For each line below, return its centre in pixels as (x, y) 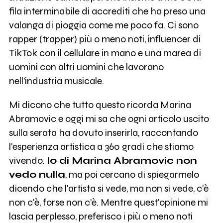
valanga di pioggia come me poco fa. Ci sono (104, 25)
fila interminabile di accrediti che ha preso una (107, 11)
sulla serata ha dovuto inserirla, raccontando (103, 132)
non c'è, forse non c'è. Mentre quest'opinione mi (108, 202)
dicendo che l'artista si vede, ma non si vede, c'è (109, 188)
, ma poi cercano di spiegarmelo (132, 174)
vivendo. (28, 160)
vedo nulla (37, 174)
